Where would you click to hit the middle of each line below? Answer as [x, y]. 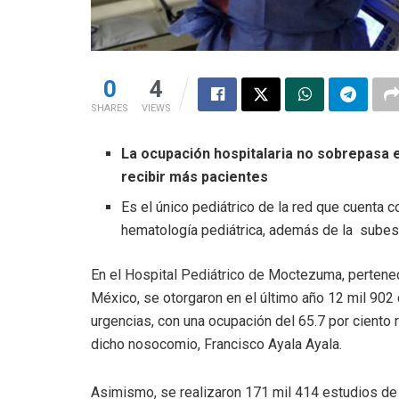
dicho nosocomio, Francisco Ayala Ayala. [216, 345]
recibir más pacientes [195, 177]
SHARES [110, 109]
